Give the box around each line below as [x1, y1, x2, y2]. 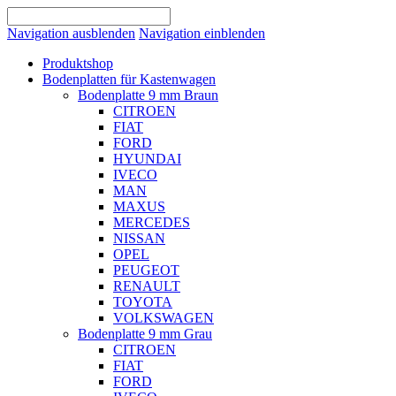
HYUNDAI [113, 151, 181, 166]
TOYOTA [113, 294, 172, 309]
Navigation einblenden [139, 26, 265, 41]
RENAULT [113, 278, 180, 293]
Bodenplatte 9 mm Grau [78, 326, 212, 341]
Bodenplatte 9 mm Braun [78, 88, 218, 103]
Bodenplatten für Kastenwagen [42, 72, 216, 87]
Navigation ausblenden [7, 26, 135, 41]
